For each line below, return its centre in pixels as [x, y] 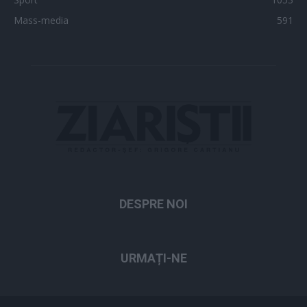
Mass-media [41, 21]
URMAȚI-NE [153, 258]
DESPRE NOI [153, 204]
